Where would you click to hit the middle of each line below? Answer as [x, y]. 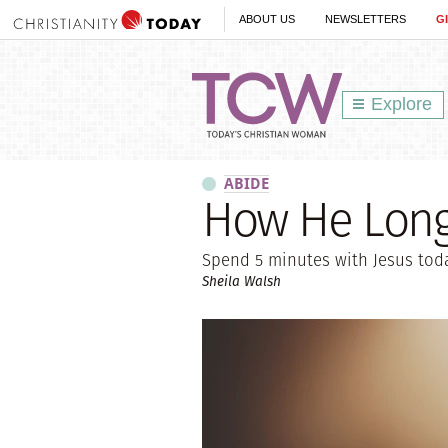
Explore [401, 104]
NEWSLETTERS [365, 19]
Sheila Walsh [241, 281]
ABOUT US [267, 19]
